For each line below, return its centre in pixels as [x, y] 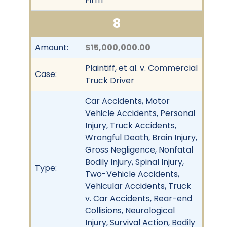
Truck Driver [110, 80]
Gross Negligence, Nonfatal [139, 149]
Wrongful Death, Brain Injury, [141, 137]
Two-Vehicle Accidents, [132, 174]
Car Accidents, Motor [127, 101]
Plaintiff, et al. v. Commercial [141, 68]
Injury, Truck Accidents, [131, 125]
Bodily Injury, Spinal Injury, [135, 162]
